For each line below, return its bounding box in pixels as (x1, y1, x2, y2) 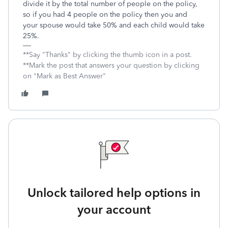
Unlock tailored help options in (27, 185, 201, 200)
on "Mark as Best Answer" (23, 72, 106, 80)
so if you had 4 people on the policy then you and (23, 10, 189, 19)
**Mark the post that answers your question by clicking (23, 61, 199, 70)
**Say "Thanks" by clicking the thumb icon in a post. (23, 50, 192, 59)
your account (77, 202, 151, 217)
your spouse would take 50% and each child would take (23, 21, 205, 30)
